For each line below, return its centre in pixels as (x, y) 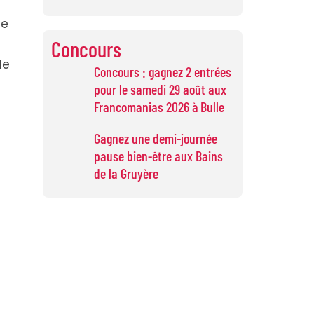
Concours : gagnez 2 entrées (163, 71)
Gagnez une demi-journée (156, 138)
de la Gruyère (127, 173)
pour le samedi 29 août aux (161, 89)
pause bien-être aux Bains (159, 155)
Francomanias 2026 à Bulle (159, 106)
